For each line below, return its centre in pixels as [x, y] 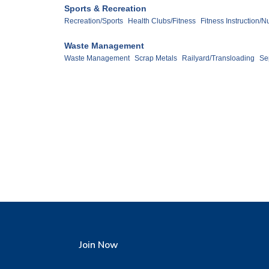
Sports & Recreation [105, 9]
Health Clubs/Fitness [162, 21]
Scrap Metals [156, 59]
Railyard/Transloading [218, 59]
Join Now [99, 245]
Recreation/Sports [94, 21]
